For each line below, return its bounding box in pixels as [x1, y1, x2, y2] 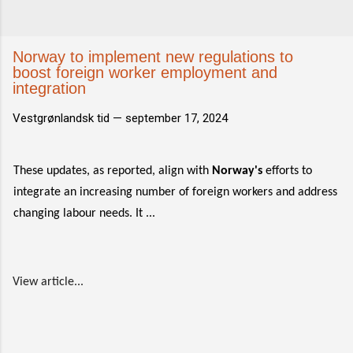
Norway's [212, 165, 262, 177]
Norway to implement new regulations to [13, 48, 293, 65]
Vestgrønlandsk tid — [13, 111, 125, 125]
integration [13, 80, 86, 97]
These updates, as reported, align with [13, 165, 212, 177]
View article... [13, 276, 84, 288]
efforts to [262, 165, 312, 177]
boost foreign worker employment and [13, 64, 277, 81]
